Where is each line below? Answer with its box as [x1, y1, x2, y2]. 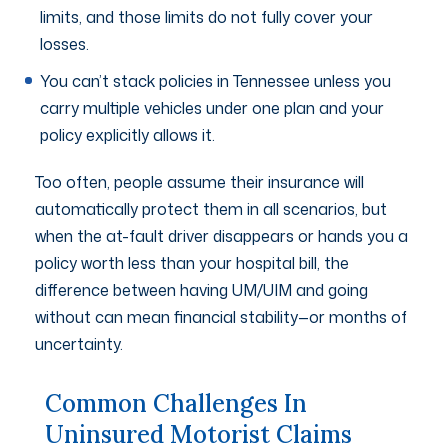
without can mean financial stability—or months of [35, 305, 407, 328]
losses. [40, 32, 89, 55]
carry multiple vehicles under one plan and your [40, 96, 384, 119]
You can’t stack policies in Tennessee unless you [40, 69, 391, 92]
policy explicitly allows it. [40, 123, 215, 146]
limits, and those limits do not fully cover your [40, 5, 373, 28]
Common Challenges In [45, 387, 307, 419]
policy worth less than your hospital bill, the [35, 251, 349, 274]
